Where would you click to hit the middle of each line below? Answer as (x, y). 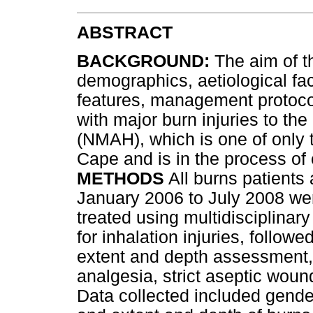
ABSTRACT (125, 32)
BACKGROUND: (143, 61)
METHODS (121, 178)
